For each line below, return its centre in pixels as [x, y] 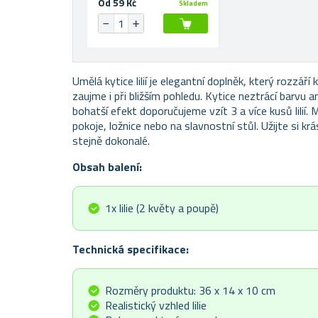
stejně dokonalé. [111, 141]
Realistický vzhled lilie [156, 306]
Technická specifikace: [131, 250]
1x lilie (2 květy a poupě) [162, 208]
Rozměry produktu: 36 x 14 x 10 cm [190, 291]
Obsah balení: [107, 167]
